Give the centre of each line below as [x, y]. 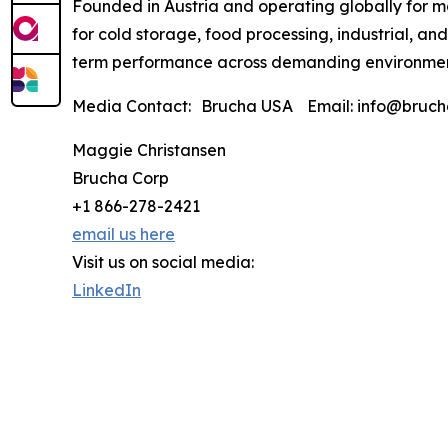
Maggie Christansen [149, 150]
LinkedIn [106, 290]
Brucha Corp [120, 178]
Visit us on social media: [163, 262]
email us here [123, 234]
